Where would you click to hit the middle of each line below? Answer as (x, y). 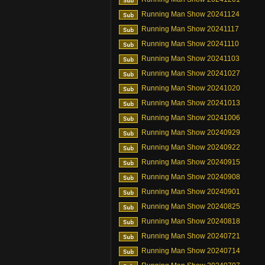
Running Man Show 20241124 (190, 14)
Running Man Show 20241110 (190, 44)
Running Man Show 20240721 (191, 236)
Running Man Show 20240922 (191, 147)
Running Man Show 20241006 (191, 118)
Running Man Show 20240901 (191, 192)
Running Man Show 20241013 (191, 103)
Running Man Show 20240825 (191, 206)
